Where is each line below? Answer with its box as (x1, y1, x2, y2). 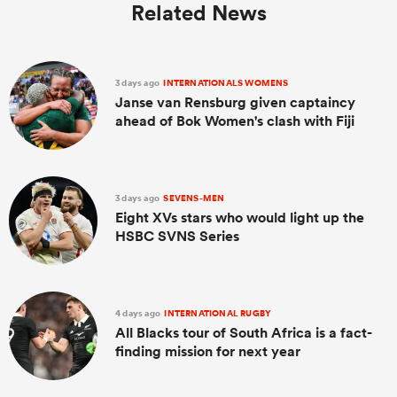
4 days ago (115, 306, 163, 320)
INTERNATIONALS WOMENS (161, 75, 289, 90)
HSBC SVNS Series (115, 226, 239, 245)
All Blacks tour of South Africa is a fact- (115, 323, 372, 342)
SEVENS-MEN (161, 191, 225, 205)
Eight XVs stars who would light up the (115, 207, 364, 227)
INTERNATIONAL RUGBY (162, 306, 272, 320)
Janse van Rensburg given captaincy (115, 92, 355, 112)
